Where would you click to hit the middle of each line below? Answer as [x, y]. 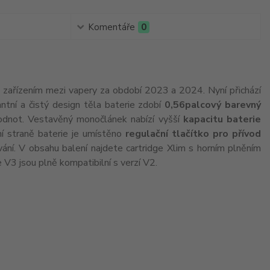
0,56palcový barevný [213, 105]
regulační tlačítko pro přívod [193, 134]
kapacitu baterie [222, 119]
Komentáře [111, 27]
